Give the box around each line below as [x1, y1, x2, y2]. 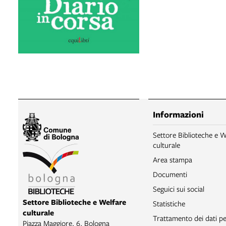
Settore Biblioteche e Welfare [23, 196, 126, 207]
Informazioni [153, 108, 204, 121]
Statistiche [153, 198, 185, 209]
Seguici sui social [153, 184, 204, 194]
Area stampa [153, 154, 192, 165]
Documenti [153, 169, 187, 180]
